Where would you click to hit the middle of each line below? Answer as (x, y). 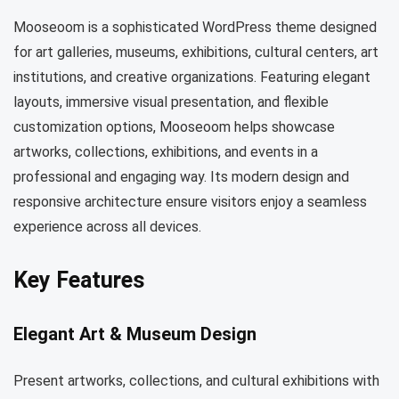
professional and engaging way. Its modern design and (181, 177)
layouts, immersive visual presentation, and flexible (171, 102)
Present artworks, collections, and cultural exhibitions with (196, 381)
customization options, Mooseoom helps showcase (174, 127)
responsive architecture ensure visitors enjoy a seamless (190, 202)
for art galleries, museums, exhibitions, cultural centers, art (196, 52)
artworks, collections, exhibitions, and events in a (166, 152)
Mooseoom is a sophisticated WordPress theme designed (195, 27)
